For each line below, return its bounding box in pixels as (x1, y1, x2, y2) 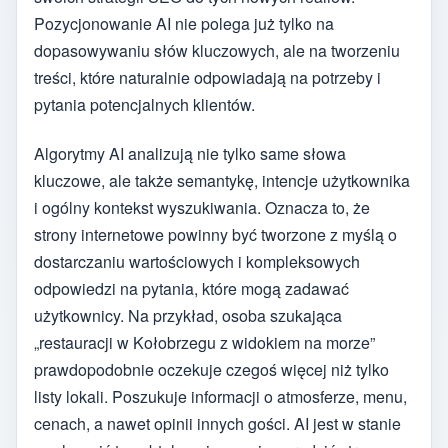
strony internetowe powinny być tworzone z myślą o (34, 222, 397, 246)
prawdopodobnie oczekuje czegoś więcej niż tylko (34, 357, 389, 381)
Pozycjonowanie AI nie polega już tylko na (34, 12, 334, 36)
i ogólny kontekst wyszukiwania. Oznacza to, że (34, 195, 370, 219)
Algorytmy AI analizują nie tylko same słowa (34, 141, 346, 165)
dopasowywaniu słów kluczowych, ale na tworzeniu (34, 39, 400, 63)
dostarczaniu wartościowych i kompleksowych (34, 249, 360, 273)
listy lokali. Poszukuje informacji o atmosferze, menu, (34, 384, 407, 408)
